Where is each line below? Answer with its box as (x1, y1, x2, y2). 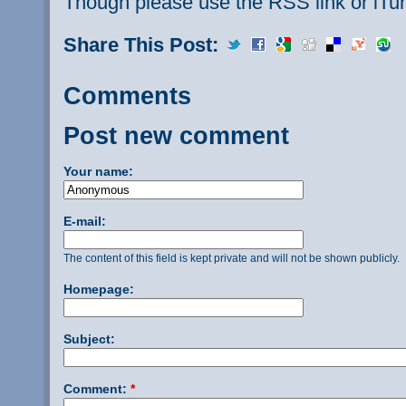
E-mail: (63, 214, 106, 229)
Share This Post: (63, 34, 224, 57)
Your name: (63, 164, 133, 179)
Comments (63, 82, 191, 111)
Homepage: (63, 282, 134, 297)
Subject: (63, 332, 115, 347)
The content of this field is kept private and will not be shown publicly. (63, 252, 400, 266)
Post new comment (63, 121, 289, 150)
